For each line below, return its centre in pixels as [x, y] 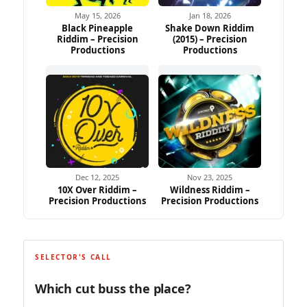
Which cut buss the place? [113, 288]
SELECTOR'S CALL [73, 257]
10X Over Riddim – [97, 189]
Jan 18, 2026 [210, 15]
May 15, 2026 [97, 15]
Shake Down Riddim [210, 28]
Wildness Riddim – [210, 189]
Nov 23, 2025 [210, 177]
